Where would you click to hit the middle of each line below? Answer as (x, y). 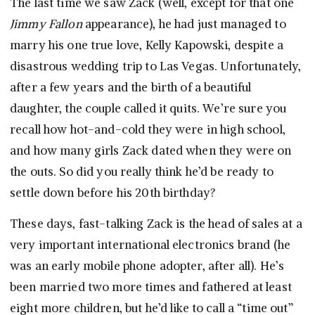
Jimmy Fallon (46, 24)
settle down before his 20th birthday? (113, 193)
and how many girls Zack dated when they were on (151, 151)
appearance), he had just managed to (184, 24)
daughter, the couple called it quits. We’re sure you (148, 109)
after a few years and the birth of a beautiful (131, 88)
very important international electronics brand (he (150, 245)
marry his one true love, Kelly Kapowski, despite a (147, 45)
